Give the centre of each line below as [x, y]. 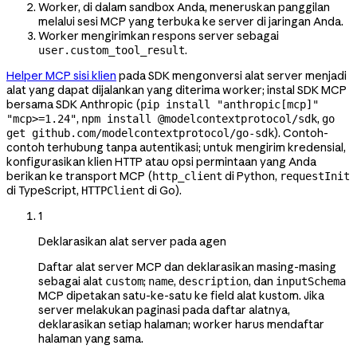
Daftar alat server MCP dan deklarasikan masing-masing [187, 267]
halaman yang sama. [91, 338]
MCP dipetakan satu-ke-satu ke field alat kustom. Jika [181, 295]
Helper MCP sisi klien [61, 75]
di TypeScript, [44, 190]
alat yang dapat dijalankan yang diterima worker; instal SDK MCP [177, 90]
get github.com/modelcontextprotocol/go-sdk [140, 133]
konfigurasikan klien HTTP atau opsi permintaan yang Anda [161, 161]
